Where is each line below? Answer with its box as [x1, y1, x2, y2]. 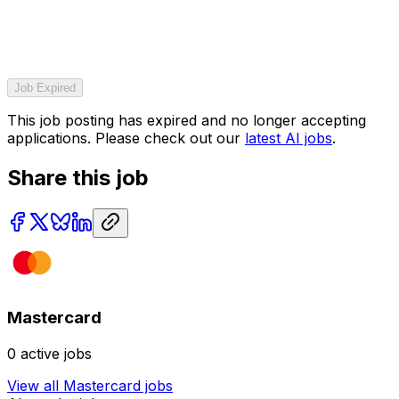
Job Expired [14, 80, 76, 94]
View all [7, 377, 63, 395]
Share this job [7, 164, 149, 191]
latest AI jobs [245, 128, 332, 147]
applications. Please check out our [7, 128, 240, 147]
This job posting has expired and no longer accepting [7, 110, 366, 129]
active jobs [20, 345, 92, 363]
